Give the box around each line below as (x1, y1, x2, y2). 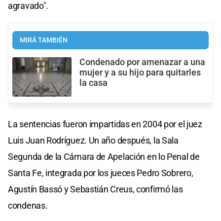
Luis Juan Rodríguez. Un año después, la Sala (8, 135, 179, 146)
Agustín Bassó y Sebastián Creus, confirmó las (8, 184, 183, 195)
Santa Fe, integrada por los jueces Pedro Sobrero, (8, 168, 193, 179)
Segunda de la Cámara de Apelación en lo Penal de (8, 151, 200, 162)
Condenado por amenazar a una (79, 57, 205, 67)
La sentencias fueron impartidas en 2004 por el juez (8, 119, 202, 130)
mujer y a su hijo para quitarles (79, 67, 201, 77)
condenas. (8, 200, 48, 211)
